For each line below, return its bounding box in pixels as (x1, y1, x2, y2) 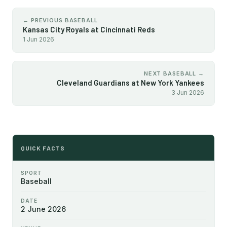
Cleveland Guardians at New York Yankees (57, 78, 204, 87)
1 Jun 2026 (23, 35, 54, 43)
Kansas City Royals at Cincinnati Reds (23, 25, 155, 34)
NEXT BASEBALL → (143, 70, 204, 77)
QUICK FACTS (21, 144, 65, 152)
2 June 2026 (21, 205, 66, 213)
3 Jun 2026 (171, 89, 204, 96)
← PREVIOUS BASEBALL (23, 17, 98, 24)
